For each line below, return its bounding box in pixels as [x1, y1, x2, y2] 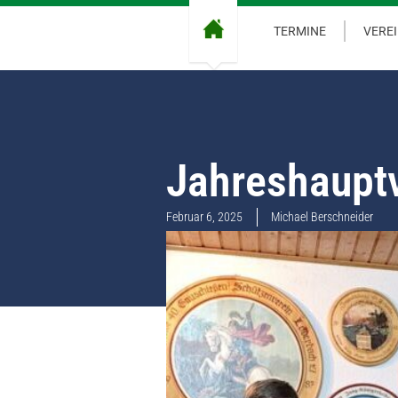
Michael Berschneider [271, 209, 373, 224]
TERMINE [274, 24, 326, 38]
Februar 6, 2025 [166, 209, 243, 224]
